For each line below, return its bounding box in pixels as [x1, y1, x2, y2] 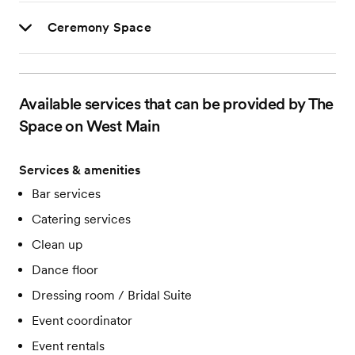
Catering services [32, 212, 131, 227]
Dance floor [32, 262, 98, 277]
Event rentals [32, 338, 105, 353]
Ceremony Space [48, 20, 151, 35]
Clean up [32, 237, 82, 252]
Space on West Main [19, 116, 160, 136]
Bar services [32, 186, 101, 201]
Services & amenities [19, 162, 140, 177]
